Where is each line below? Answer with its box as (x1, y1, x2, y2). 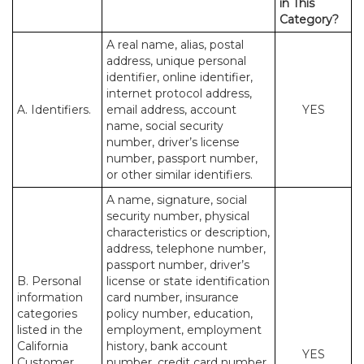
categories (17, 306, 77, 321)
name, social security (106, 119, 223, 133)
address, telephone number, (106, 241, 266, 256)
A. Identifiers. (17, 102, 91, 117)
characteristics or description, (106, 225, 270, 240)
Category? (279, 12, 339, 27)
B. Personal (17, 274, 81, 288)
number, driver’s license (106, 135, 240, 149)
